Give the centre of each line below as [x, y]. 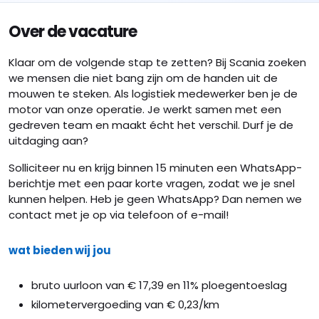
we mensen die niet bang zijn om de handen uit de [143, 78]
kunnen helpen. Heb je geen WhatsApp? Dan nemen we [155, 199]
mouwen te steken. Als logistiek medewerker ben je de [153, 94]
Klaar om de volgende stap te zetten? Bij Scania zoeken [157, 62]
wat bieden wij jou [60, 250]
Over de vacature [73, 32]
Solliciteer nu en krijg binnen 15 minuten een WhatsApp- [155, 168]
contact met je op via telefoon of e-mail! [119, 215]
